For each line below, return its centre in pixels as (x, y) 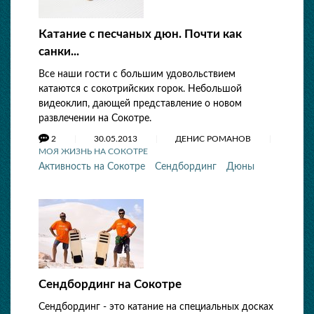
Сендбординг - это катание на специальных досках (156, 307)
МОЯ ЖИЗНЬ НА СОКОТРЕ (93, 151)
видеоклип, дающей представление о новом (140, 104)
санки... (59, 52)
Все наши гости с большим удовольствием (137, 74)
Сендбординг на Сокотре (110, 284)
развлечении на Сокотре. (95, 118)
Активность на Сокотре (92, 167)
